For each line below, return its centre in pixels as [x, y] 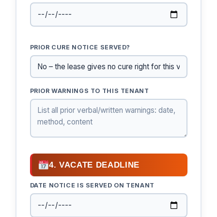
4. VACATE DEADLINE [94, 165]
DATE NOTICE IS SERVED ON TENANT [92, 186]
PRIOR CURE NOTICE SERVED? [80, 47]
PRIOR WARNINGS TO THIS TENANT [89, 91]
